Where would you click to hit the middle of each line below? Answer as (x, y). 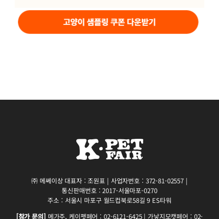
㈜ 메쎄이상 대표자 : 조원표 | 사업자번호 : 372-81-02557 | (109, 180)
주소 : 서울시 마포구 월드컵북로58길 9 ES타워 (109, 200)
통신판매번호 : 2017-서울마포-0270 (109, 190)
